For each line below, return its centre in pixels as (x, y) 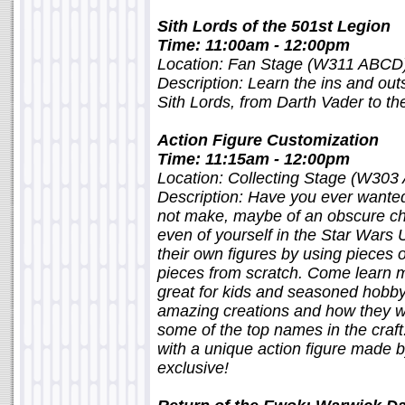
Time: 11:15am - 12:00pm (254, 159)
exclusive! (193, 368)
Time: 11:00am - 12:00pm (254, 45)
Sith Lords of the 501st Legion (274, 26)
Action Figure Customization (268, 140)
